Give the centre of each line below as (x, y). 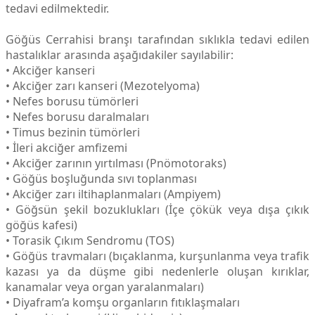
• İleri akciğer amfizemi (66, 148)
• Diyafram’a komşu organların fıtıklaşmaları (123, 303)
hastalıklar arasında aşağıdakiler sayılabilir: (120, 55)
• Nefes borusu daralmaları (77, 117)
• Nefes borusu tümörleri (72, 102)
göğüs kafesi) (41, 225)
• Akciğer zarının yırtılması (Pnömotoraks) (116, 163)
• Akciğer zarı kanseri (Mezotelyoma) (103, 86)
